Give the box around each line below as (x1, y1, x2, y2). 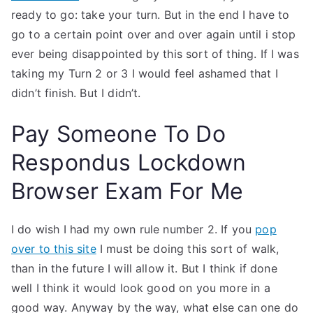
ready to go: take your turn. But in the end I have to (11, 8, 290, 22)
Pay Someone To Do (11, 120, 226, 147)
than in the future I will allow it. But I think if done (11, 261, 277, 275)
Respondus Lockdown (11, 149, 246, 176)
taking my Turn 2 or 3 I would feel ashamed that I (11, 66, 278, 80)
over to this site (11, 242, 96, 256)
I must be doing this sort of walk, (96, 242, 279, 256)
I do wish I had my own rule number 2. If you (11, 222, 256, 236)
